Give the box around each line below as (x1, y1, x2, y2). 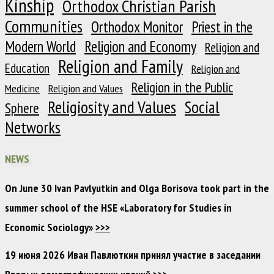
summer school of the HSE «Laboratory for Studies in (5, 201, 232, 215)
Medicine (5, 81, 40, 96)
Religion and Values (48, 81, 123, 96)
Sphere (5, 99, 39, 117)
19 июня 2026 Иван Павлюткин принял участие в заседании (5, 248, 261, 262)
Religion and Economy (84, 37, 196, 57)
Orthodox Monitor (91, 17, 183, 37)
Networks (5, 117, 61, 138)
